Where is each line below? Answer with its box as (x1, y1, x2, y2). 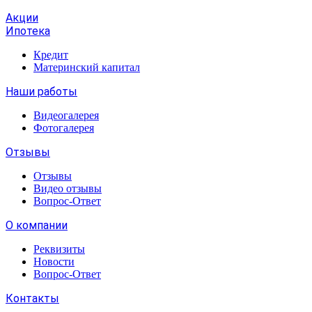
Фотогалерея (33, 122, 94, 134)
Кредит (33, 49, 68, 61)
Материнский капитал (33, 61, 140, 73)
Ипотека (6, 24, 50, 38)
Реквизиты (33, 243, 85, 255)
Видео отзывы (33, 182, 102, 194)
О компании (6, 219, 68, 232)
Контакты (6, 292, 59, 305)
